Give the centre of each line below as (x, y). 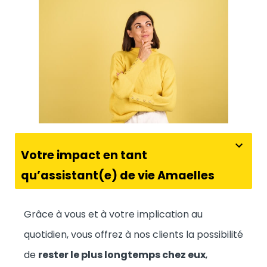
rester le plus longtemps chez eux (122, 254)
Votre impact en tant (84, 155)
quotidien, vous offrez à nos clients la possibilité (133, 234)
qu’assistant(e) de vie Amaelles (118, 175)
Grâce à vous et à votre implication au (113, 214)
